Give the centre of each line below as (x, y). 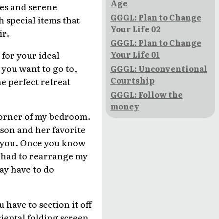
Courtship (132, 80)
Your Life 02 (135, 29)
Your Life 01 (135, 55)
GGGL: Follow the (146, 95)
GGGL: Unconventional (159, 69)
